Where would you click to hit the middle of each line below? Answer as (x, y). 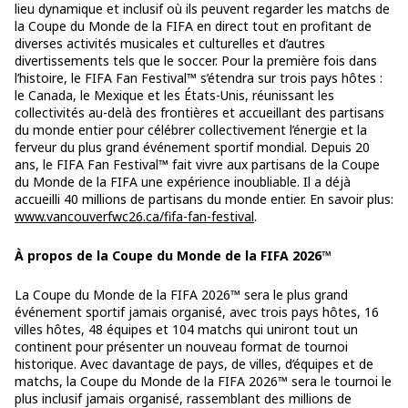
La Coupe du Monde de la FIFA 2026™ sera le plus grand (181, 294)
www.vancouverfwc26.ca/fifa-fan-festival (134, 216)
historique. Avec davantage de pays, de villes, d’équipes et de (194, 363)
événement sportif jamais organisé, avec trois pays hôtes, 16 (197, 311)
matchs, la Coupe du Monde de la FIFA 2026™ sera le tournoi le (203, 381)
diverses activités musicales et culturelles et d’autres (170, 43)
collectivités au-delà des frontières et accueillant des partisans (199, 112)
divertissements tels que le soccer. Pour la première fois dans (196, 60)
